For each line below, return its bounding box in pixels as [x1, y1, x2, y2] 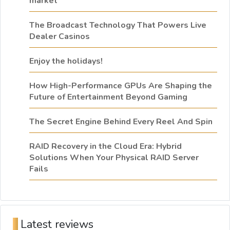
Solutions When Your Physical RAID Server [29, 152, 199, 164]
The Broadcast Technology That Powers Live [29, 20, 206, 31]
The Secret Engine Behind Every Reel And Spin [29, 116, 213, 128]
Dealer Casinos [29, 31, 90, 43]
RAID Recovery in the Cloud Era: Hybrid [29, 141, 182, 152]
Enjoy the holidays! [29, 55, 103, 67]
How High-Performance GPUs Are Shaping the [29, 80, 212, 92]
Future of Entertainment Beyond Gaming [29, 91, 187, 103]
